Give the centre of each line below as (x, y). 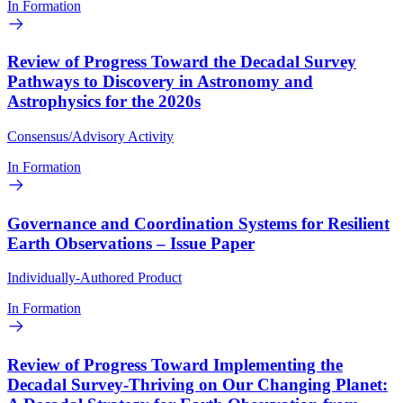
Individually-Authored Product (94, 278)
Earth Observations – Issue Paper (131, 243)
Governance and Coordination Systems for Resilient (198, 223)
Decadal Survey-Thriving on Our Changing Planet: (197, 385)
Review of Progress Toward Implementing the (175, 365)
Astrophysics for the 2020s (104, 102)
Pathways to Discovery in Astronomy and (160, 82)
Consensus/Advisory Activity (90, 136)
